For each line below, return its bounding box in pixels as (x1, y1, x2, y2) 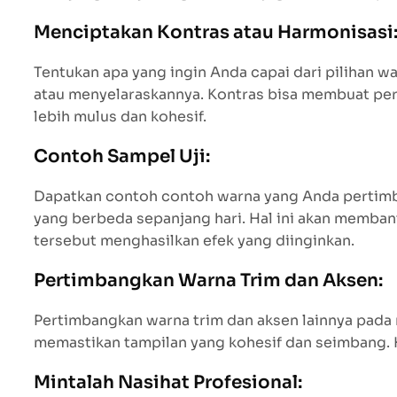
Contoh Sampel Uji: (34, 144, 210, 167)
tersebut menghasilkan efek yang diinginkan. (34, 230, 354, 250)
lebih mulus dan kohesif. (34, 106, 206, 126)
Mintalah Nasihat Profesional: (34, 370, 302, 393)
